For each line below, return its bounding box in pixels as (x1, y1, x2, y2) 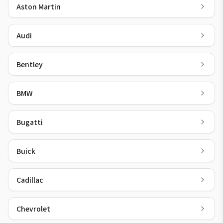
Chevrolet (16, 204, 50, 214)
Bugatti (16, 117, 43, 127)
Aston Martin (16, 1, 61, 11)
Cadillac (16, 175, 43, 185)
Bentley (16, 59, 43, 69)
